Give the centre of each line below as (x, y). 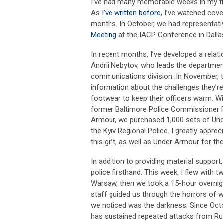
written (126, 13)
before (150, 13)
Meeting (104, 35)
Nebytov (124, 65)
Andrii (101, 65)
